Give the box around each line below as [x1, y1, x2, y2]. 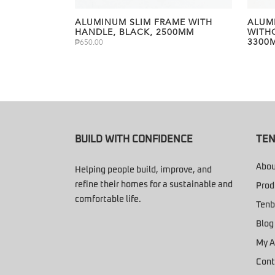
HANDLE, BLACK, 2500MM [75, 28, 194, 37]
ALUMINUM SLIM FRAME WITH [75, 18, 212, 28]
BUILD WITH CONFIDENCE [75, 134, 193, 145]
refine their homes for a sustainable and [75, 180, 233, 190]
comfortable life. [75, 195, 141, 204]
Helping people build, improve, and [75, 166, 212, 175]
